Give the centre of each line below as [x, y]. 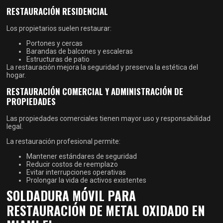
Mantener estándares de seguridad [82, 157]
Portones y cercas [55, 44]
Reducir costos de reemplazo [72, 165]
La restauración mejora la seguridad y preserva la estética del [103, 67]
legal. [15, 126]
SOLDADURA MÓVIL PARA [71, 196]
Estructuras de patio [58, 59]
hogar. [16, 75]
